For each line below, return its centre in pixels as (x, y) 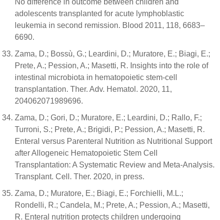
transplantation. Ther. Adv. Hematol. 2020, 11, (93, 89)
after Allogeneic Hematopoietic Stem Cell (86, 153)
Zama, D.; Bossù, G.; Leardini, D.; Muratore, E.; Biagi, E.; (112, 54)
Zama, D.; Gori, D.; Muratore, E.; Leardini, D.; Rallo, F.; (108, 118)
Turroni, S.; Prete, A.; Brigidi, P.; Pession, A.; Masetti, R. (110, 129)
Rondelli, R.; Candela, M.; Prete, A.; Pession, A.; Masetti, (112, 205)
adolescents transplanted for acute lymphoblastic (99, 14)
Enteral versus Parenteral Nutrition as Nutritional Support (113, 141)
